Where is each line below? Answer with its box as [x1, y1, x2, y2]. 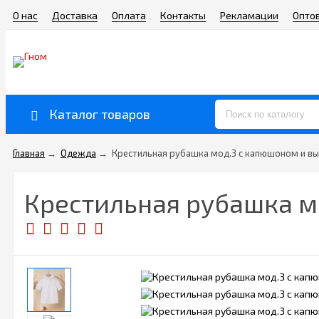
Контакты [160, 9, 206, 21]
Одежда [61, 147, 96, 159]
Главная [13, 147, 45, 159]
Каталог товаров [49, 106, 150, 122]
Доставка [52, 9, 98, 21]
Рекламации [220, 9, 278, 21]
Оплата [112, 9, 146, 21]
